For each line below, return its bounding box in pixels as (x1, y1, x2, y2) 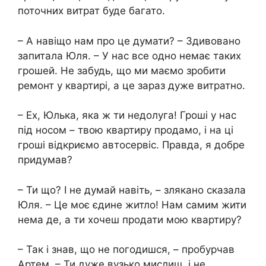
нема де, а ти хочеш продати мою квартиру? (18, 213, 242, 226)
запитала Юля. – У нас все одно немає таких (18, 49, 241, 62)
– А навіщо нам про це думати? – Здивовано (18, 34, 240, 47)
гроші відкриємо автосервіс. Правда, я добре (18, 139, 245, 151)
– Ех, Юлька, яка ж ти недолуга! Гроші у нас (18, 109, 236, 121)
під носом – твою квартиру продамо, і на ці (18, 124, 233, 136)
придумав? (18, 154, 72, 166)
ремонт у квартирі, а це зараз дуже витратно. (18, 79, 245, 91)
